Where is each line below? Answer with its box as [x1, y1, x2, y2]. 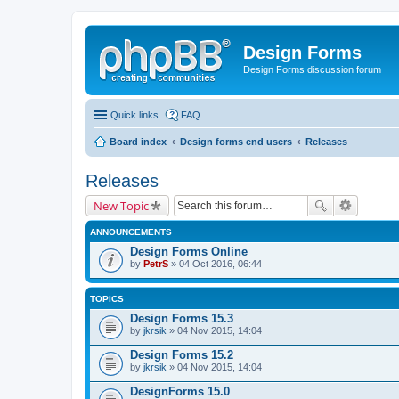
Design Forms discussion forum [243, 64, 381, 75]
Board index [110, 135, 167, 147]
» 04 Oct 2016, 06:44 [168, 257, 262, 269]
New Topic [94, 197, 149, 214]
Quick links [110, 109, 159, 120]
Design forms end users [180, 135, 292, 147]
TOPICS [90, 293, 124, 304]
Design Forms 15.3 [130, 311, 233, 325]
